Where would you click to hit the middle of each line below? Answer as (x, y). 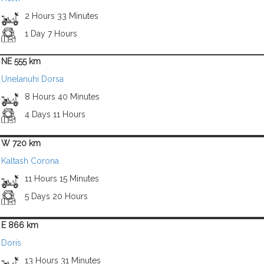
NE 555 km (21, 61)
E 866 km (20, 225)
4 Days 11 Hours (55, 114)
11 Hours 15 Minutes (62, 179)
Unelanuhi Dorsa (32, 79)
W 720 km (21, 143)
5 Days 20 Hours (56, 196)
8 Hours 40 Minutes (62, 97)
